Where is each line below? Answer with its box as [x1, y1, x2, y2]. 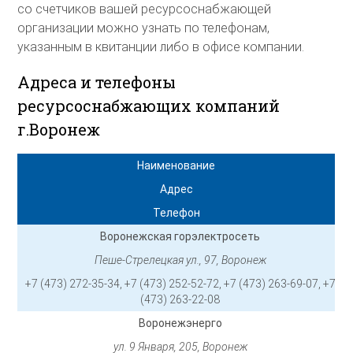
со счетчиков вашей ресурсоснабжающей [17, 2, 272, 17]
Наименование [137, 159, 216, 173]
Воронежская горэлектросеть [100, 230, 261, 243]
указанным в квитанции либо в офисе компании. [17, 39, 305, 55]
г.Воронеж [17, 118, 101, 139]
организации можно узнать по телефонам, [17, 20, 270, 36]
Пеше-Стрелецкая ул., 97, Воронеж [94, 254, 266, 267]
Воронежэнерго [138, 317, 222, 330]
